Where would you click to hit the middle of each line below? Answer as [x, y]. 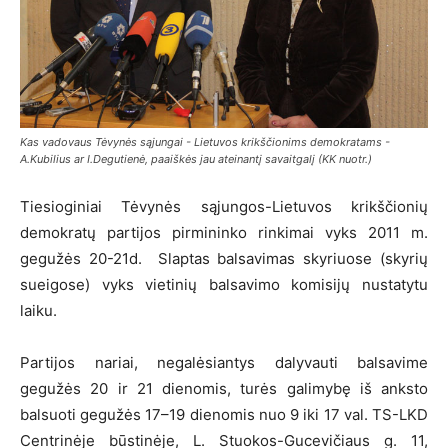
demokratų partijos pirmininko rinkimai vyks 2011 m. [224, 233]
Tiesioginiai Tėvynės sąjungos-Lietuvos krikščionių [224, 207]
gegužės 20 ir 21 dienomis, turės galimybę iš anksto [224, 389]
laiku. [38, 311]
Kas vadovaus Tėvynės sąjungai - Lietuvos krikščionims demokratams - [205, 142]
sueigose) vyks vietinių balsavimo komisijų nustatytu [224, 285]
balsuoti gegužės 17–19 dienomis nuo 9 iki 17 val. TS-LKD [224, 415]
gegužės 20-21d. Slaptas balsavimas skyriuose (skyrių [224, 259]
